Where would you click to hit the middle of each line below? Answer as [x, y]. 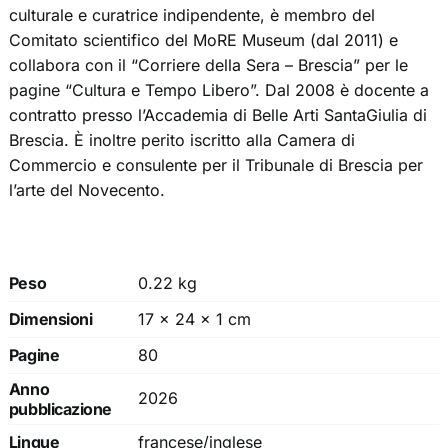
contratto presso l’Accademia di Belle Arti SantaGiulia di [217, 115]
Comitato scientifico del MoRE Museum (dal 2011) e [203, 40]
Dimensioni [50, 319]
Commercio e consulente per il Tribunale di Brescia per [215, 165]
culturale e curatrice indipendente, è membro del [191, 15]
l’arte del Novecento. [86, 190]
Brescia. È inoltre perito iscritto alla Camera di [181, 140]
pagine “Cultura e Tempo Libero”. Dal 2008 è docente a [218, 90]
